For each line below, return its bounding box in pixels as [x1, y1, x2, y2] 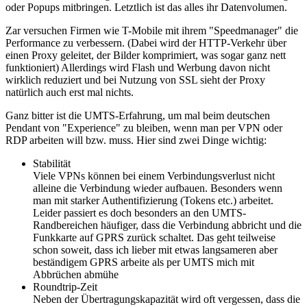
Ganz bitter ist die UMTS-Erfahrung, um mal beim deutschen [5, 109, 270, 121]
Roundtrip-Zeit [33, 280, 97, 293]
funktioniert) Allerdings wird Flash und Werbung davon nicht [5, 61, 270, 73]
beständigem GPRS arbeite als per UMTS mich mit [33, 256, 254, 268]
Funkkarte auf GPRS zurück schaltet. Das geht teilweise [33, 231, 275, 243]
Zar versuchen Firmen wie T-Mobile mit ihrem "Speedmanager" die [5, 24, 298, 36]
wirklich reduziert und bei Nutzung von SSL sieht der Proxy [5, 73, 265, 86]
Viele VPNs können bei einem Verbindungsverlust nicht [33, 169, 275, 182]
